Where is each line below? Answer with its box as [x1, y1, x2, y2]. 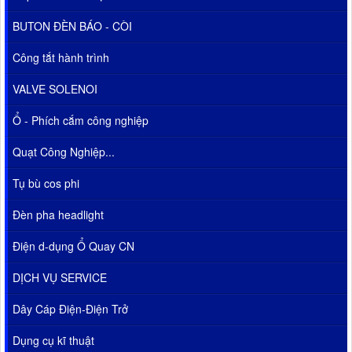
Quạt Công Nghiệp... [13, 144, 115, 160]
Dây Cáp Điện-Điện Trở [13, 301, 128, 317]
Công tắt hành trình [13, 49, 109, 66]
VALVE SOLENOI [13, 81, 97, 97]
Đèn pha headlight [13, 207, 104, 223]
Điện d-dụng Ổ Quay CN [13, 238, 134, 255]
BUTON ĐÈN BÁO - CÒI [13, 18, 132, 35]
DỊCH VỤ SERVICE [13, 269, 107, 286]
